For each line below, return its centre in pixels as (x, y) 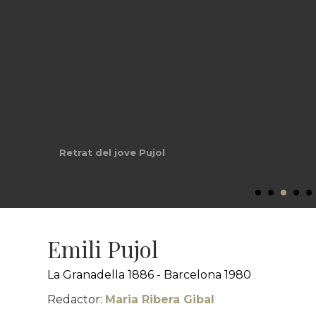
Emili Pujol (103, 249)
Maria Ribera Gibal (160, 299)
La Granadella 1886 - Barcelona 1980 (150, 275)
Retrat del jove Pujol (112, 152)
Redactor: (77, 299)
